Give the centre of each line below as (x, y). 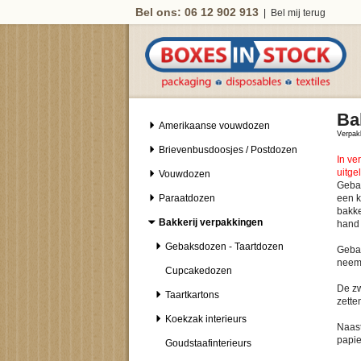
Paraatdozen (187, 198)
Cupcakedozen (199, 271)
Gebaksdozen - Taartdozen (224, 247)
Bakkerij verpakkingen (211, 222)
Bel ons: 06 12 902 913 (197, 12)
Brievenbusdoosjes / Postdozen (228, 150)
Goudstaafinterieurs (208, 343)
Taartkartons (192, 295)
